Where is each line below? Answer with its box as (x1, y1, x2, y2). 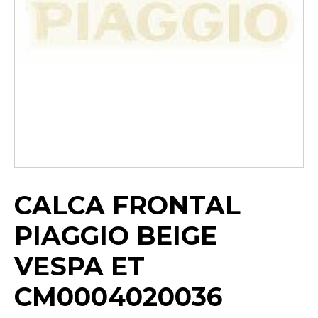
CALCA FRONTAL (14, 190, 241, 221)
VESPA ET (14, 251, 145, 283)
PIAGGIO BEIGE (14, 220, 217, 252)
